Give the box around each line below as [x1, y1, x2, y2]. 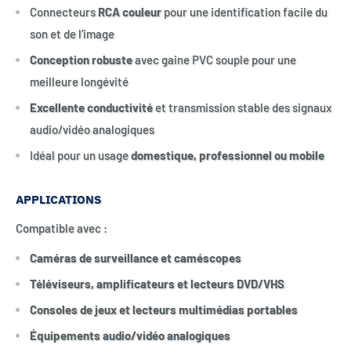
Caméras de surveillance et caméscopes [30, 251, 241, 266]
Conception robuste [30, 52, 132, 67]
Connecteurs [30, 5, 98, 20]
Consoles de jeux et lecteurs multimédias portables [30, 302, 298, 317]
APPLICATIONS [16, 191, 101, 207]
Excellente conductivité [30, 100, 153, 115]
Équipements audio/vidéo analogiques [30, 328, 230, 343]
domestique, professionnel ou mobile [131, 148, 324, 163]
